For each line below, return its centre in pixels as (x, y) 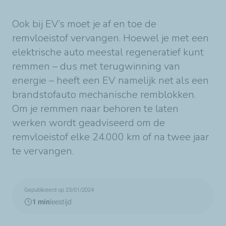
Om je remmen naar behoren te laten (95, 108)
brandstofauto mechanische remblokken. (104, 94)
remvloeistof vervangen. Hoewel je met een (110, 38)
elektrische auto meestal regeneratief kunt (108, 52)
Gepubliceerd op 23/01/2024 (59, 190)
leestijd (61, 202)
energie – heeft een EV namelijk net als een (110, 80)
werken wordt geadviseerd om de (89, 123)
